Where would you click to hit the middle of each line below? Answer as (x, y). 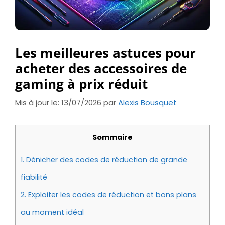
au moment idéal (52, 212)
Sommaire (113, 137)
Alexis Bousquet (147, 102)
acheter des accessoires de (101, 68)
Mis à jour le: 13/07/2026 (58, 102)
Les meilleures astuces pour (105, 53)
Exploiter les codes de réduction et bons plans (111, 195)
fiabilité (34, 177)
